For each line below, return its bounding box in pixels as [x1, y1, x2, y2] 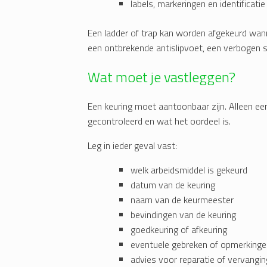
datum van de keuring [131, 178, 215, 193]
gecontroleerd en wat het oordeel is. [88, 114, 231, 129]
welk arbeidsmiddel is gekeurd [131, 163, 247, 178]
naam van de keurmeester [131, 193, 234, 207]
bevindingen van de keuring [131, 207, 236, 222]
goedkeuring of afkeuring [131, 222, 227, 237]
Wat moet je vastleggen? [88, 66, 235, 88]
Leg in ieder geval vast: [88, 138, 177, 153]
